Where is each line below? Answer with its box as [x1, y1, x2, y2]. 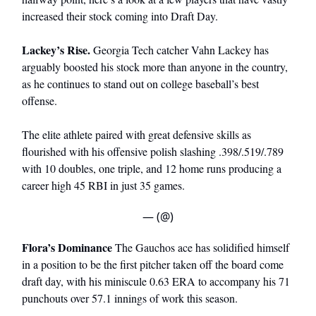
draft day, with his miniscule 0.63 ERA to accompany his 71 [22, 274, 290, 289]
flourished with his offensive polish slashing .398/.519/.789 [22, 144, 284, 159]
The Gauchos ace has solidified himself [115, 240, 289, 255]
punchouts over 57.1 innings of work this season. [22, 291, 238, 306]
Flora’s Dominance [22, 239, 115, 256]
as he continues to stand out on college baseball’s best [22, 76, 259, 92]
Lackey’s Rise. [22, 42, 93, 59]
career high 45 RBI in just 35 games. [22, 178, 185, 193]
